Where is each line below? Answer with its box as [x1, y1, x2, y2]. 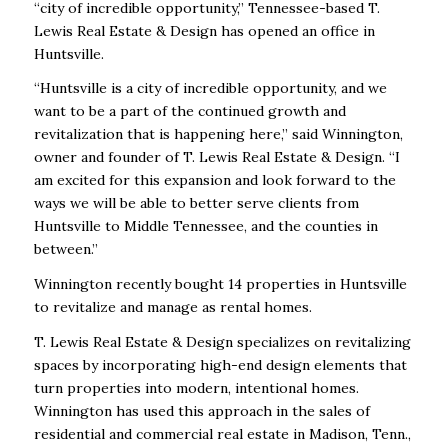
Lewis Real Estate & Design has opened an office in [33, 21, 375, 40]
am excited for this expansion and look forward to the [33, 171, 396, 190]
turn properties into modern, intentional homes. [33, 379, 359, 398]
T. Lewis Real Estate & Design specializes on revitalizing [33, 333, 411, 352]
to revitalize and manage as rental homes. [33, 298, 312, 317]
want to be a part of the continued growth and [33, 102, 346, 121]
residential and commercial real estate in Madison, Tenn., [33, 425, 411, 444]
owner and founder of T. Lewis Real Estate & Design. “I [33, 148, 400, 167]
